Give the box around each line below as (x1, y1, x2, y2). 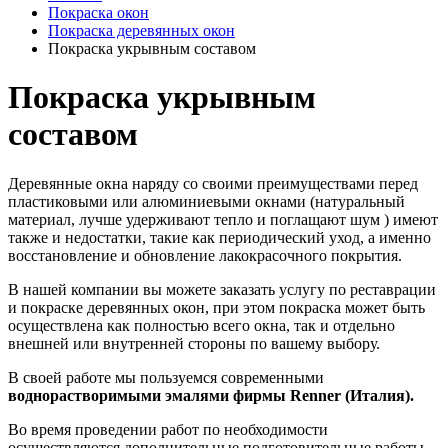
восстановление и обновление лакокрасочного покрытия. (8, 246, 402, 264)
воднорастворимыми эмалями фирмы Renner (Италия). (8, 386, 414, 404)
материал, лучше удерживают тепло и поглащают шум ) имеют (8, 210, 438, 228)
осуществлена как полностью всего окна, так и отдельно (8, 316, 395, 334)
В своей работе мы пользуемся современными (8, 368, 324, 386)
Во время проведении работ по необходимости (8, 420, 328, 438)
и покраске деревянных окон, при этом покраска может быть (8, 298, 425, 316)
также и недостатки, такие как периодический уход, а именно (8, 228, 431, 246)
